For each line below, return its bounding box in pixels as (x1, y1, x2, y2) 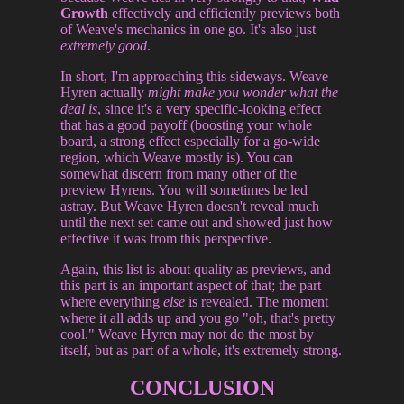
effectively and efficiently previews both (108, 5, 341, 21)
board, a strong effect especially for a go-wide (60, 133, 321, 149)
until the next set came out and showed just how (60, 214, 334, 230)
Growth (60, 5, 109, 21)
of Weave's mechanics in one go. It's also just (60, 21, 317, 37)
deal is (60, 100, 98, 116)
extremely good (60, 37, 148, 53)
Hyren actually (60, 84, 149, 100)
